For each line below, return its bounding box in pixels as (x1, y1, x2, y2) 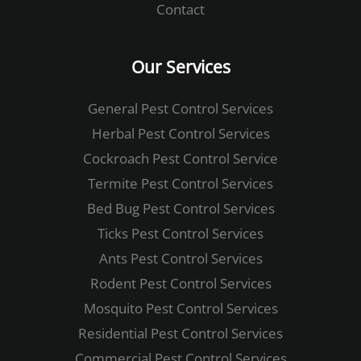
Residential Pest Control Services (78, 324, 283, 342)
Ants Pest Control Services (98, 249, 263, 268)
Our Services (131, 54, 230, 78)
